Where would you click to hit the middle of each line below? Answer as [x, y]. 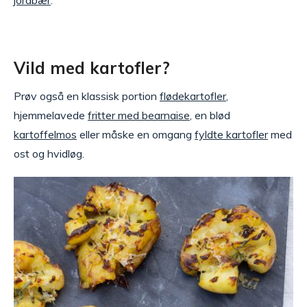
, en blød [210, 115]
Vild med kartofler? [92, 68]
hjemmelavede [51, 115]
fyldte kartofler [231, 134]
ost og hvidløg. [49, 153]
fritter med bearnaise [139, 115]
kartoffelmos [45, 134]
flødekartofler [193, 96]
